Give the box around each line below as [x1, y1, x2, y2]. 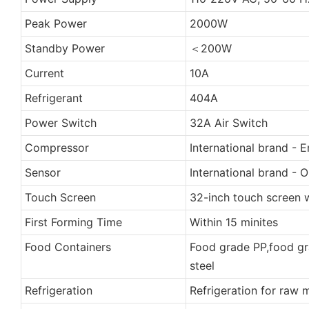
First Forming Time [24, 215, 122, 229]
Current [24, 66, 64, 80]
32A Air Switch [189, 115, 268, 130]
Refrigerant [24, 90, 83, 105]
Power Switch [24, 115, 97, 130]
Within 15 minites [189, 215, 278, 229]
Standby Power [24, 41, 105, 55]
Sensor [24, 165, 61, 179]
